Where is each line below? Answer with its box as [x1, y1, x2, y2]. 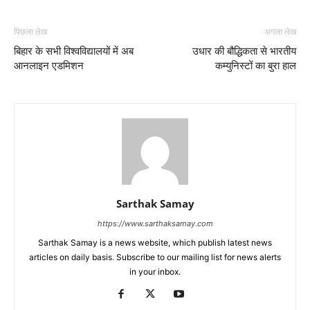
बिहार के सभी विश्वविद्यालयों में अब [14, 45, 134, 58]
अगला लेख [264, 27, 296, 37]
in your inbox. [129, 266, 181, 277]
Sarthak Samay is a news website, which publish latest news [38, 237, 272, 248]
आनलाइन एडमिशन [14, 60, 84, 73]
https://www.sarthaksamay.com [97, 219, 213, 229]
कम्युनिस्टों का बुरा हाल [215, 60, 296, 73]
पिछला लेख [14, 27, 47, 37]
